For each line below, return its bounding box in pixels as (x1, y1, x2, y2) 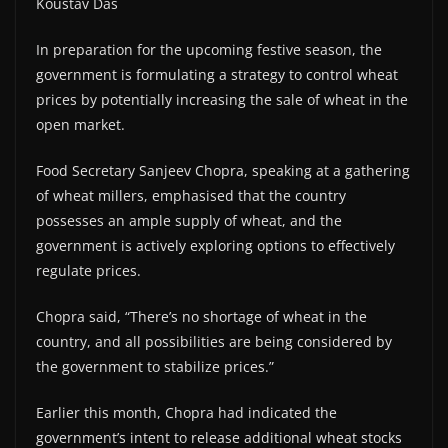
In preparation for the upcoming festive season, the (36, 39, 382, 59)
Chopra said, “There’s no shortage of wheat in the (36, 306, 367, 326)
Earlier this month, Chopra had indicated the (36, 402, 337, 422)
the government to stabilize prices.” (36, 356, 274, 376)
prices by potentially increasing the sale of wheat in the (36, 89, 408, 109)
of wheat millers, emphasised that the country (36, 185, 346, 205)
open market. (36, 114, 125, 134)
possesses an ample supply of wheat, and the (36, 210, 342, 230)
